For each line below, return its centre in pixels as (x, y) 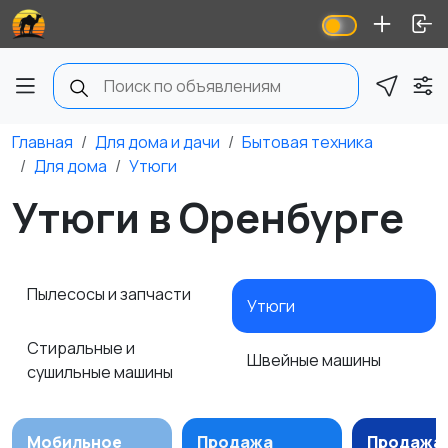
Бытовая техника (307, 142)
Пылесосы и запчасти (110, 294)
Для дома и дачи (157, 142)
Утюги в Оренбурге (208, 217)
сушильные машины (101, 372)
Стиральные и (81, 348)
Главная (42, 142)
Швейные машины (315, 360)
